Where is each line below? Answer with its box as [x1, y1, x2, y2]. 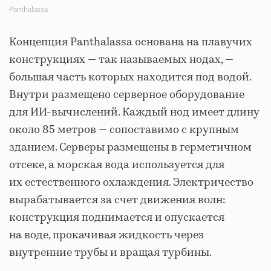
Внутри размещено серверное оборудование [9, 87, 244, 103]
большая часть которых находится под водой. [9, 70, 251, 86]
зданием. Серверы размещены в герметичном [9, 140, 252, 156]
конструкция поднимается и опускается [9, 210, 224, 226]
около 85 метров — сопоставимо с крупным [9, 122, 239, 139]
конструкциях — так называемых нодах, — [9, 52, 233, 68]
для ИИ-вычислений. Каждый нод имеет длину [9, 105, 259, 121]
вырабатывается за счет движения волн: [9, 192, 226, 209]
